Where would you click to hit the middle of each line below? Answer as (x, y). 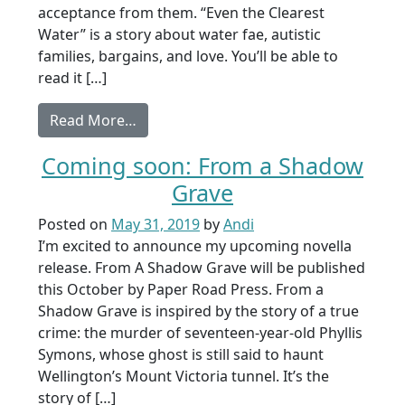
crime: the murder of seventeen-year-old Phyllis (200, 333)
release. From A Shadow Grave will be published (202, 268)
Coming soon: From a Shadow (202, 165)
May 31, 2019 (155, 224)
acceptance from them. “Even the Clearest (181, 13)
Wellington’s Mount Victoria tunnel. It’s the (184, 376)
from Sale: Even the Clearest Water (254, 119)
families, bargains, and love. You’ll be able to (188, 56)
